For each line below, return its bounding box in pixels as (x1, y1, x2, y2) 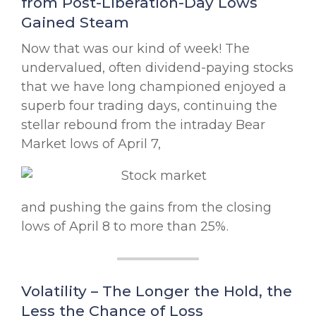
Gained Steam (21, 13, 129, 31)
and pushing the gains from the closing (21, 199, 272, 215)
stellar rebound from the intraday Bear (21, 116, 265, 133)
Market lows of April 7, (21, 135, 161, 152)
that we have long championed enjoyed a (21, 78, 286, 95)
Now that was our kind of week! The (21, 40, 250, 56)
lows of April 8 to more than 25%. (21, 218, 229, 234)
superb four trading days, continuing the (21, 97, 277, 114)
